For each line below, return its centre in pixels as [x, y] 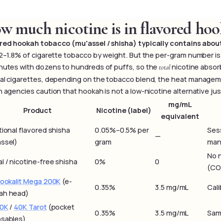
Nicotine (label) [124, 110]
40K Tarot [30, 207]
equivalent [180, 116]
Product [37, 110]
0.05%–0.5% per [122, 130]
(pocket [61, 207]
